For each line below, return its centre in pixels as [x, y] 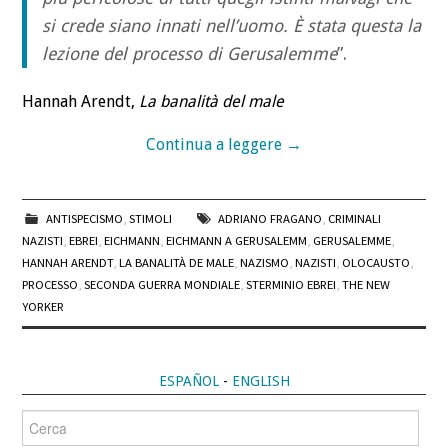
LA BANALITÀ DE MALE [177, 263]
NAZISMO [265, 263]
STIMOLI [150, 219]
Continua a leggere [216, 145]
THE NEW [366, 285]
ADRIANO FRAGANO [269, 219]
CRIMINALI [354, 219]
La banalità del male [212, 102]
